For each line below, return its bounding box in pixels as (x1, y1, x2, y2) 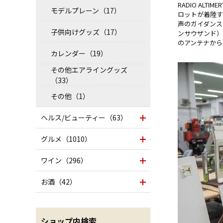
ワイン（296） (41, 155, 88, 165)
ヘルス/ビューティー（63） (41, 112, 127, 122)
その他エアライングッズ (51, 64, 127, 75)
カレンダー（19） (51, 48, 108, 58)
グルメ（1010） (41, 134, 92, 144)
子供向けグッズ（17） (51, 27, 121, 37)
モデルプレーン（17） (51, 5, 121, 15)
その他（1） (51, 91, 90, 101)
